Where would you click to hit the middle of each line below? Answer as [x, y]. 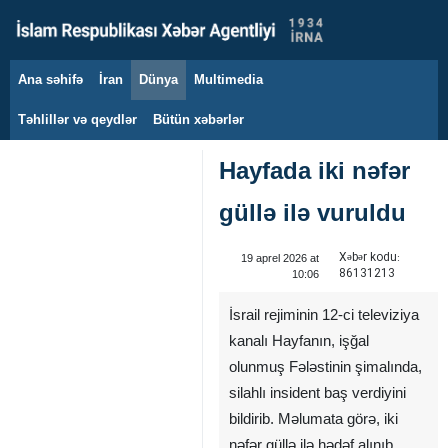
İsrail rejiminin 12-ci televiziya [324, 315]
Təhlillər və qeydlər [77, 119]
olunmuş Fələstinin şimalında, [325, 367]
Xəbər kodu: [369, 257]
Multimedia [228, 79]
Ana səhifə [50, 79]
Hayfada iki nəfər [314, 170]
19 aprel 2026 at [279, 258]
